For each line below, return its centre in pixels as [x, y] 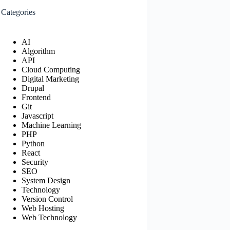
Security [35, 162]
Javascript [38, 116]
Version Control [47, 199]
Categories [18, 12]
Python [33, 143]
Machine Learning [52, 125]
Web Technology [50, 217]
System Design [46, 180]
